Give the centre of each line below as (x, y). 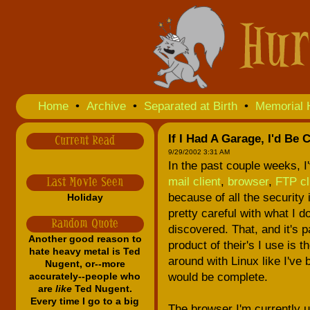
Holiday (85, 197)
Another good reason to (85, 239)
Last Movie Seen (85, 183)
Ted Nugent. (102, 289)
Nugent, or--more (85, 264)
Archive (106, 106)
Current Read (85, 141)
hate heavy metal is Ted (85, 251)
